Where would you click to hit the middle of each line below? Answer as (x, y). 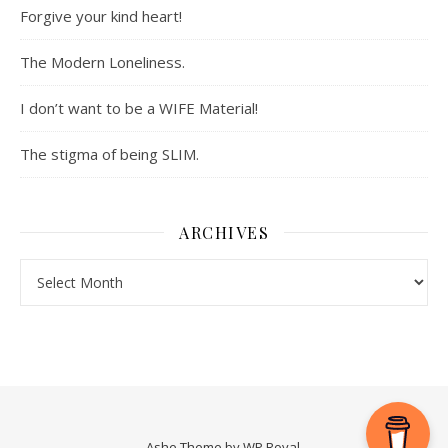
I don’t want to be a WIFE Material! (139, 107)
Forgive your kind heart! (101, 15)
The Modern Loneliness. (102, 61)
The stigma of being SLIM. (109, 153)
